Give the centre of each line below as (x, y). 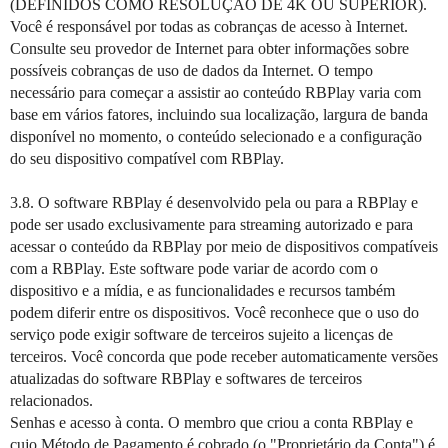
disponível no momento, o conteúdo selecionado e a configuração (216, 136)
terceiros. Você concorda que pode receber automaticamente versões (224, 356)
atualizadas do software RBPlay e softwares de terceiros (186, 378)
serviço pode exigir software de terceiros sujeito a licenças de (201, 334)
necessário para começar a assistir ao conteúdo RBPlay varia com (215, 92)
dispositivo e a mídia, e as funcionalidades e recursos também (202, 290)
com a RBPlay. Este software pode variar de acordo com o (194, 268)
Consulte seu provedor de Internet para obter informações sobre (209, 48)
